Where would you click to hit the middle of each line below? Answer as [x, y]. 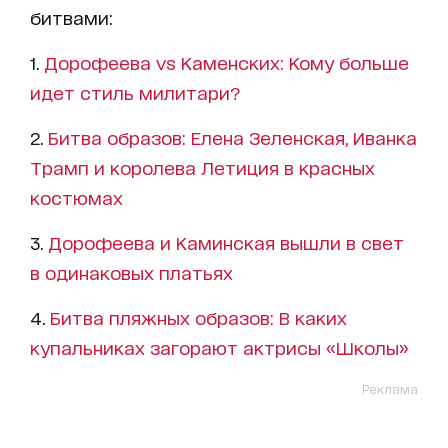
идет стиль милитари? [135, 91]
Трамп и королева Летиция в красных [202, 166]
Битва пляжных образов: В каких [198, 316]
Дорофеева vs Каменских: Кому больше [226, 61]
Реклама [390, 388]
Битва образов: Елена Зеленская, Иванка [232, 136]
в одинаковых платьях [131, 271]
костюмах [76, 196]
